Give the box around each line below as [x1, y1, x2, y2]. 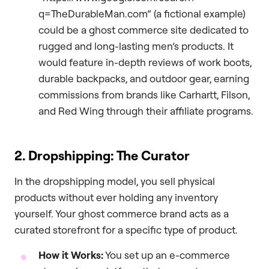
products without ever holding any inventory [14, 191, 218, 204]
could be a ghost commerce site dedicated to [38, 23, 249, 37]
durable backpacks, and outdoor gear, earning [38, 72, 249, 85]
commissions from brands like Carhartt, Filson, [38, 88, 250, 101]
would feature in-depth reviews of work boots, [38, 56, 252, 69]
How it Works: [38, 248, 103, 261]
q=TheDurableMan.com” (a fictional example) [38, 7, 246, 20]
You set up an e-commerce [103, 248, 230, 261]
